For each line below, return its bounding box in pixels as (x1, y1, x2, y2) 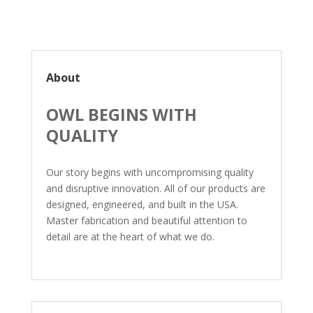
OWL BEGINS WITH (45, 103, 197, 126)
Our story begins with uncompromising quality (45, 166, 254, 179)
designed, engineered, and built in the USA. (45, 198, 238, 211)
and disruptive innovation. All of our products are (45, 182, 265, 195)
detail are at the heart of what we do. (45, 230, 214, 243)
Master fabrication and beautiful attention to (45, 214, 247, 227)
